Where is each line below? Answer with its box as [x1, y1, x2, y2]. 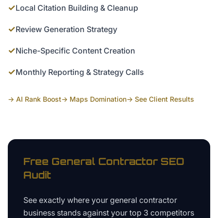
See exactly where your [23, 195, 110, 205]
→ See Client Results [127, 95, 194, 103]
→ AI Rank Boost [8, 95, 61, 103]
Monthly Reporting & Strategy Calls [16, 67, 144, 77]
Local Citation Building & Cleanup [16, 3, 138, 13]
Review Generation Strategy [16, 24, 117, 34]
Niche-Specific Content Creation [16, 46, 135, 55]
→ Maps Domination [61, 95, 127, 103]
